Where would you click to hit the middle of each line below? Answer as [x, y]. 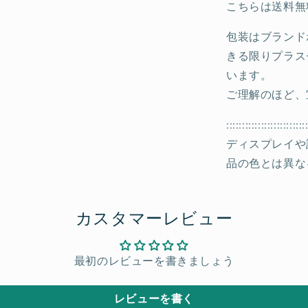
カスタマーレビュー [154, 218]
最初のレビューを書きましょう [154, 261]
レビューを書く [154, 298]
